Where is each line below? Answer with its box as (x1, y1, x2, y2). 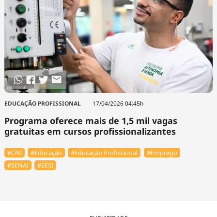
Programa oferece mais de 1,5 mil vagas (4, 115, 177, 127)
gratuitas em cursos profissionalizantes (4, 125, 176, 138)
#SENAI (7, 161, 29, 170)
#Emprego (146, 148, 177, 157)
